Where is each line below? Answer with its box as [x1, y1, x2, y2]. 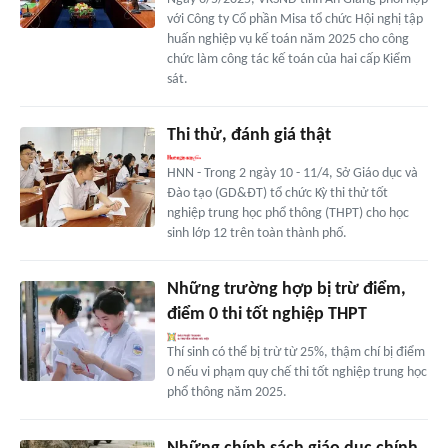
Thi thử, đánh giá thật [166, 125, 331, 145]
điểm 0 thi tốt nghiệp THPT [166, 304, 367, 324]
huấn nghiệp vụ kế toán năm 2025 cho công [166, 31, 409, 47]
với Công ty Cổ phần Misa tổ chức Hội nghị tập [166, 11, 423, 27]
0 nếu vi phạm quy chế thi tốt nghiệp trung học [166, 364, 427, 380]
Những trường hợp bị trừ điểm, [166, 279, 406, 299]
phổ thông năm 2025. [166, 384, 287, 400]
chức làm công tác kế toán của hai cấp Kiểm [166, 51, 411, 67]
